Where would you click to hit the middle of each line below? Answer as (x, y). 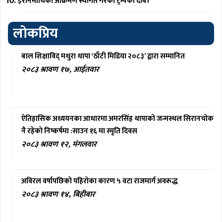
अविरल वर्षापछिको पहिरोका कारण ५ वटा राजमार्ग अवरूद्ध (100, 181)
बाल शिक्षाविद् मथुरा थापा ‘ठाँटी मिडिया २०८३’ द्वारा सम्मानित (103, 56)
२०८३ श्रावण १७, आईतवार (60, 69)
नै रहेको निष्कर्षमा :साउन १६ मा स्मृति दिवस (80, 131)
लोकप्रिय (35, 33)
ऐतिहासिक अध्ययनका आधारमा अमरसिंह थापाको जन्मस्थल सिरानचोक (117, 118)
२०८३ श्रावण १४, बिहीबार (58, 194)
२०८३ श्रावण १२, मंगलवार (59, 144)
